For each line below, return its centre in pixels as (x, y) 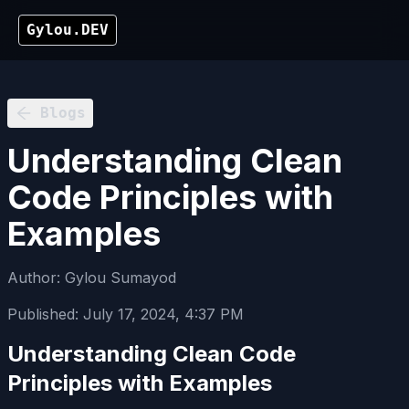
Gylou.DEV (68, 30)
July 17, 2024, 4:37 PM (163, 314)
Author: (36, 278)
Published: (45, 314)
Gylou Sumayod (121, 278)
